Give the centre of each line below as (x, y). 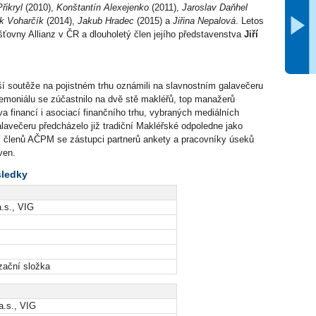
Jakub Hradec (106, 21)
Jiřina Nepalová (204, 21)
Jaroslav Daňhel (215, 8)
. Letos (250, 21)
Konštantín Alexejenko (103, 8)
